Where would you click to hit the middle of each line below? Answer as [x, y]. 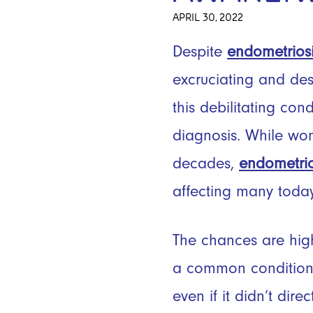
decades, [206, 163]
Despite [200, 51]
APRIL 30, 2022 [208, 17]
